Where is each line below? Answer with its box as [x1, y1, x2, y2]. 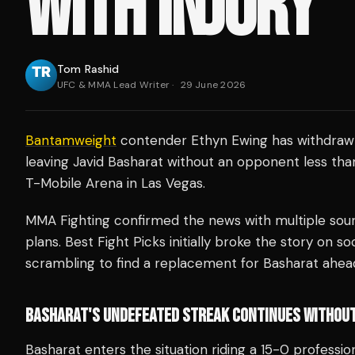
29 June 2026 [180, 78, 246, 91]
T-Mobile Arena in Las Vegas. [25, 174, 205, 192]
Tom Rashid [57, 61, 120, 76]
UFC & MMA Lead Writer [57, 78, 170, 91]
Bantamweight [25, 131, 116, 149]
